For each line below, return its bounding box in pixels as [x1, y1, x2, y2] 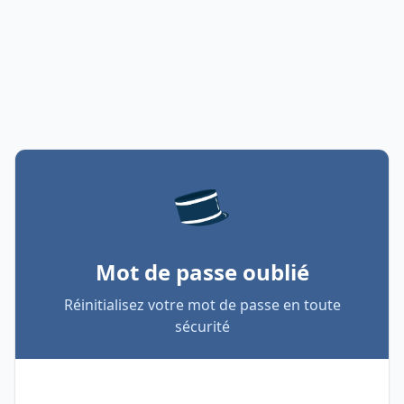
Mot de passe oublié [95, 257, 309, 287]
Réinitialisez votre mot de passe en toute [63, 295, 341, 315]
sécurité [174, 317, 230, 336]
